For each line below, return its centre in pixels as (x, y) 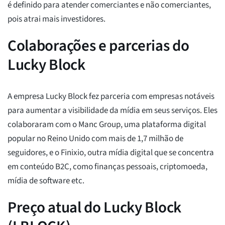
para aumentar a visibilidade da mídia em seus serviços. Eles (113, 111)
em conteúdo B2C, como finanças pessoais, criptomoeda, (107, 167)
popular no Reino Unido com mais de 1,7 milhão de (95, 139)
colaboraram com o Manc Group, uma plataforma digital (107, 125)
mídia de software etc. (46, 181)
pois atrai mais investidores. (57, 19)
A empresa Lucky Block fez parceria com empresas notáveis (111, 97)
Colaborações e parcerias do (98, 46)
